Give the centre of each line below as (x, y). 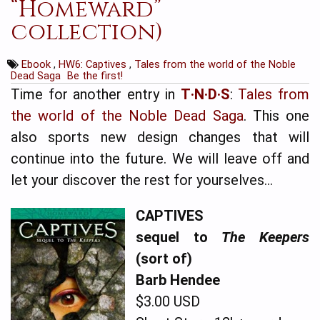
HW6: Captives (94, 64)
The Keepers (266, 237)
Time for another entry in (96, 94)
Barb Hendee (178, 280)
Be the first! (95, 75)
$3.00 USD (168, 301)
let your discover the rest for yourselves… (144, 180)
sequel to (179, 237)
